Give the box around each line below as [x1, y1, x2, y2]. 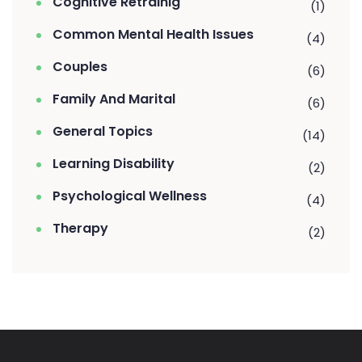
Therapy [53, 218, 108, 238]
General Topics [53, 121, 153, 141]
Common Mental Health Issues [53, 24, 254, 44]
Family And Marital [53, 89, 175, 108]
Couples [53, 57, 107, 76]
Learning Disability [53, 154, 175, 173]
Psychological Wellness [53, 186, 207, 205]
